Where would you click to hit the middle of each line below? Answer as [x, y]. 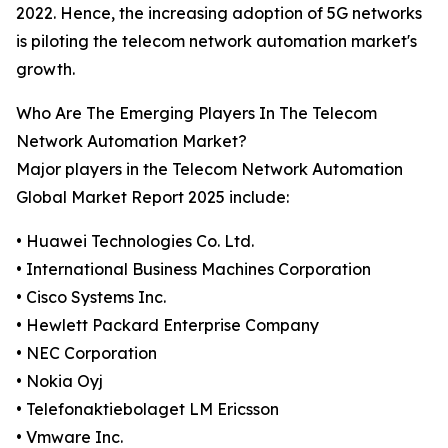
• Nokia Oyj [59, 381]
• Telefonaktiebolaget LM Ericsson [147, 409]
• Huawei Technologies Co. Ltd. [135, 241]
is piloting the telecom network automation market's [216, 41]
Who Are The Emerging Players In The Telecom [196, 113]
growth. [45, 69]
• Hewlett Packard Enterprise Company [167, 325]
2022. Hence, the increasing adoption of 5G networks [219, 13]
